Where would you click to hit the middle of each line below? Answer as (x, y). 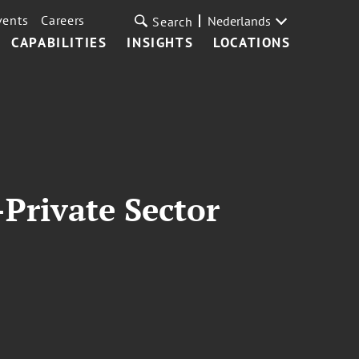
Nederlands (239, 21)
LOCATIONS (252, 42)
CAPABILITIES (59, 42)
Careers (63, 20)
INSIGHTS (160, 42)
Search (173, 22)
